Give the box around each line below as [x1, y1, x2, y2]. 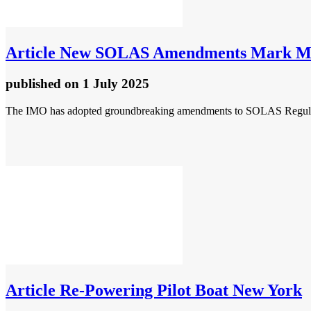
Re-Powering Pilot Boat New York [56, 280, 302, 299]
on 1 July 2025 [65, 76, 149, 92]
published [6, 76, 65, 92]
